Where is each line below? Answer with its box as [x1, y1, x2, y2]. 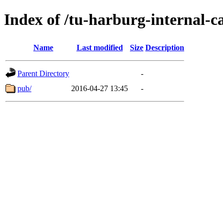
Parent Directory [17, 69, 69, 78]
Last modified [76, 43, 123, 52]
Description [145, 43, 184, 52]
